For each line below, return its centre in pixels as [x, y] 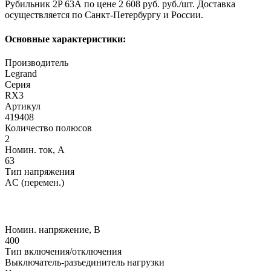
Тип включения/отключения [63, 252]
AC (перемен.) [34, 182]
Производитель [37, 62]
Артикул [23, 106]
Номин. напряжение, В [53, 230]
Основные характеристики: [65, 39]
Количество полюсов [48, 128]
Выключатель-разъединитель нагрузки [85, 263]
